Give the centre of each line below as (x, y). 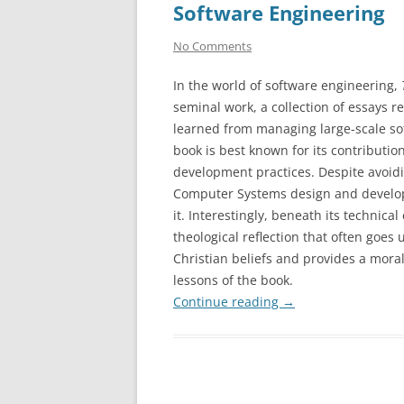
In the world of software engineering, (287, 85)
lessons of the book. (233, 280)
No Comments (212, 46)
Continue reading (228, 302)
